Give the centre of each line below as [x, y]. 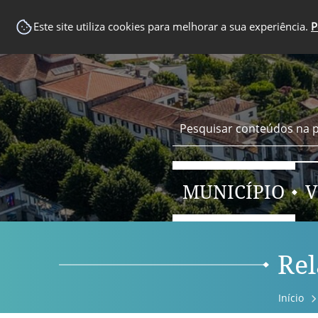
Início [291, 298]
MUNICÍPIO [234, 192]
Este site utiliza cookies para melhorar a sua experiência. [172, 27]
